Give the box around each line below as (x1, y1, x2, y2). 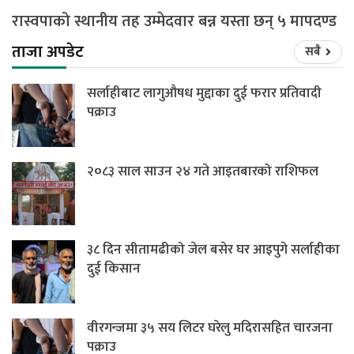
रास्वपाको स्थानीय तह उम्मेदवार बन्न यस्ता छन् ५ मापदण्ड (12, 7, 337, 35)
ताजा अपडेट (12, 38, 84, 66)
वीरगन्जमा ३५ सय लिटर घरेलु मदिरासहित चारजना (87, 316, 333, 339)
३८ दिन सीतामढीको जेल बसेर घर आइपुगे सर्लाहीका (87, 238, 340, 261)
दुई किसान (87, 257, 141, 280)
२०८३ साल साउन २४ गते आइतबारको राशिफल (87, 160, 318, 183)
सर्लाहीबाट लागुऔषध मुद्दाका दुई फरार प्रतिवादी (87, 81, 322, 104)
